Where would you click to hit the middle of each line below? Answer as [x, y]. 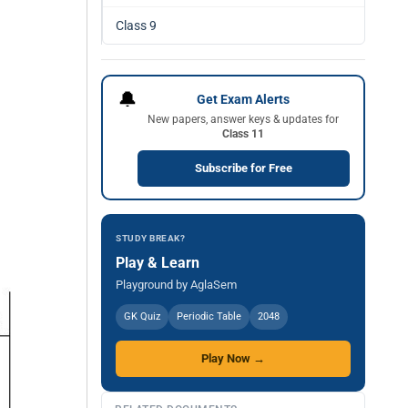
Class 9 [136, 25]
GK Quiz [142, 316]
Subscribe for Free [243, 168]
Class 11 [243, 133]
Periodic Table [209, 316]
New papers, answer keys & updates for [243, 119]
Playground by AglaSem [176, 285]
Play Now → [233, 358]
